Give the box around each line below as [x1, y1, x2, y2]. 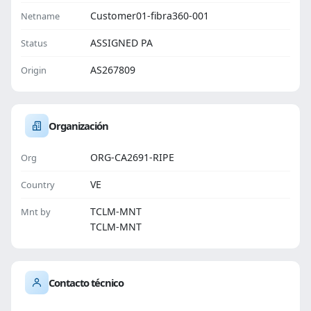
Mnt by [21, 205, 51, 218]
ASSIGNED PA [90, 36, 153, 49]
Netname [21, 10, 60, 22]
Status [21, 37, 47, 49]
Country [21, 178, 55, 191]
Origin [21, 64, 47, 76]
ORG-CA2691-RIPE [90, 151, 174, 164]
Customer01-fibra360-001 [90, 9, 209, 22]
